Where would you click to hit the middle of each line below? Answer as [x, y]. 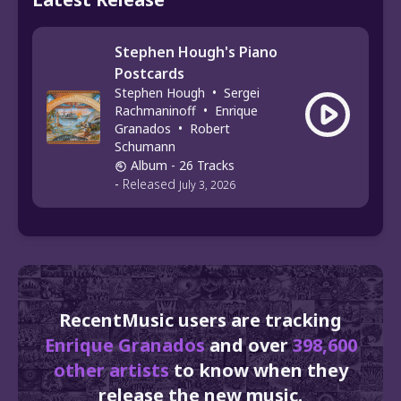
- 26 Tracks [203, 165]
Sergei [242, 92]
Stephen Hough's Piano [196, 51]
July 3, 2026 [207, 184]
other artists [113, 370]
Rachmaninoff [155, 110]
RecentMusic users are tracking [200, 320]
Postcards [149, 73]
